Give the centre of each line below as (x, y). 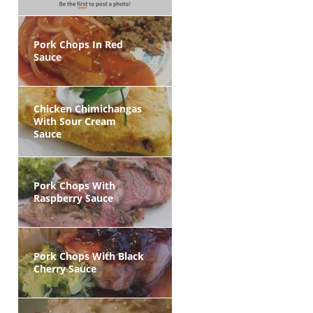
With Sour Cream (75, 121)
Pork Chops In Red (78, 44)
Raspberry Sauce (73, 198)
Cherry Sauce (65, 269)
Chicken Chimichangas (88, 109)
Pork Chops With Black (89, 256)
